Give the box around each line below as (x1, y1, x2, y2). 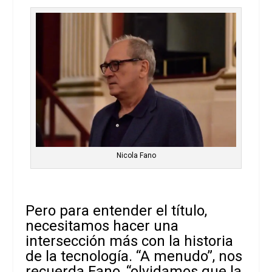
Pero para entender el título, (25, 202, 208, 219)
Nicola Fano (116, 151, 156, 160)
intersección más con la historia (25, 232, 234, 250)
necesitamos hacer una (25, 217, 179, 234)
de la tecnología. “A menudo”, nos (25, 247, 243, 265)
